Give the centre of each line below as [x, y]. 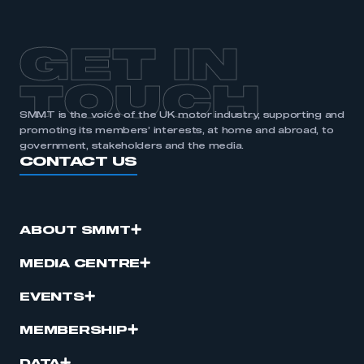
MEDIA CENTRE [80, 264]
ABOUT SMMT [75, 231]
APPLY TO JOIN [182, 30]
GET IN [129, 67]
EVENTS [52, 297]
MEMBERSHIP [74, 331]
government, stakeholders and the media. [132, 146]
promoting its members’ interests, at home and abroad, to [177, 130]
